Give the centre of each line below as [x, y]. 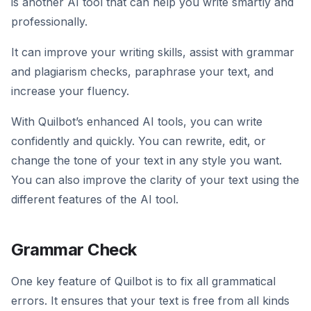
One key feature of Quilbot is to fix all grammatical [143, 281]
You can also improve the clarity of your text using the [155, 180]
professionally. [49, 22]
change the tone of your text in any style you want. [146, 161]
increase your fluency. [70, 91]
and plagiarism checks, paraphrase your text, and [142, 72]
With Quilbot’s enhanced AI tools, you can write [137, 122]
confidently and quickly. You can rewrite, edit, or [138, 141]
